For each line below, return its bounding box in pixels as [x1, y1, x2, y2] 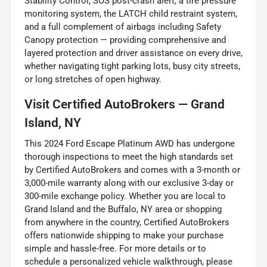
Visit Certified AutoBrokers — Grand [24, 97, 225, 111]
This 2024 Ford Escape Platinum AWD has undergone [24, 138, 235, 149]
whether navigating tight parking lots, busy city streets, [24, 60, 240, 72]
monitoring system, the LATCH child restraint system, [24, 8, 237, 19]
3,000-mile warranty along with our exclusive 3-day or [24, 177, 234, 188]
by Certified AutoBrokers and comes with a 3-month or [24, 164, 240, 175]
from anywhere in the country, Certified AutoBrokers [24, 216, 229, 228]
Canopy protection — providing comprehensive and [24, 34, 226, 45]
